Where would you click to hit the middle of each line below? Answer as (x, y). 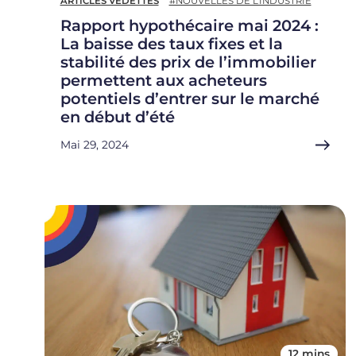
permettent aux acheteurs (163, 81)
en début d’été (117, 117)
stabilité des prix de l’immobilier (188, 62)
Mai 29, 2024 (94, 145)
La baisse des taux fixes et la (171, 44)
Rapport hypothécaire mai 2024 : (189, 26)
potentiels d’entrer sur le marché (190, 99)
